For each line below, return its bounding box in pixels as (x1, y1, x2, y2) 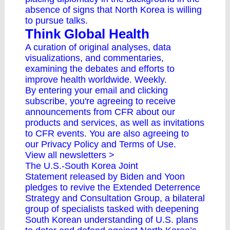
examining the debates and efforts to (25, 64, 175, 74)
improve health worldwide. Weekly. (25, 74, 167, 85)
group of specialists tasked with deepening (25, 204, 199, 214)
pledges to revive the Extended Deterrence (25, 182, 200, 193)
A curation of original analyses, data (25, 42, 171, 52)
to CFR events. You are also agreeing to (25, 128, 189, 139)
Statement (25, 171, 67, 182)
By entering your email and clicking (25, 85, 168, 95)
